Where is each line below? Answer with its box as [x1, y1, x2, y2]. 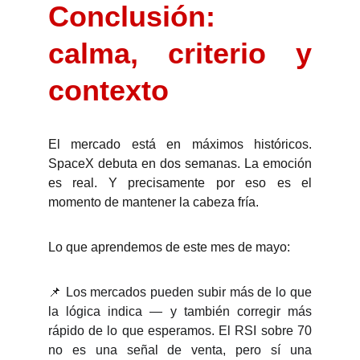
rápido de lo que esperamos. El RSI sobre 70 [48, 324, 312, 337]
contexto [48, 74, 169, 107]
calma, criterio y [48, 37, 312, 70]
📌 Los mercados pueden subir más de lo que [48, 285, 312, 299]
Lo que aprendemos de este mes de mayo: [48, 240, 290, 254]
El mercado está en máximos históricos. [48, 137, 312, 151]
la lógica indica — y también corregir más [48, 305, 312, 318]
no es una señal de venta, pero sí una [48, 343, 312, 357]
